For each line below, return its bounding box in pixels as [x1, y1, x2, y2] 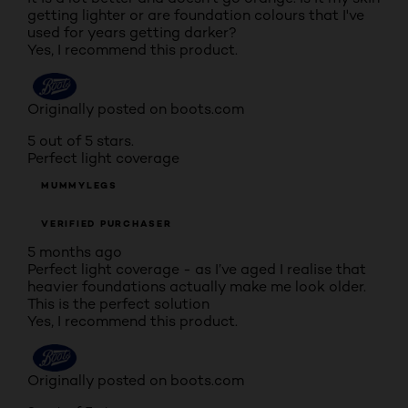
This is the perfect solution [27, 295, 209, 312]
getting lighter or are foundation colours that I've [27, 6, 364, 24]
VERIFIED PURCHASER [41, 218, 172, 229]
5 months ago [27, 243, 122, 260]
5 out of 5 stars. [27, 132, 134, 149]
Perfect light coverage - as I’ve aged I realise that [27, 260, 366, 278]
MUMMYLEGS [41, 179, 117, 191]
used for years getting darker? [27, 24, 237, 41]
